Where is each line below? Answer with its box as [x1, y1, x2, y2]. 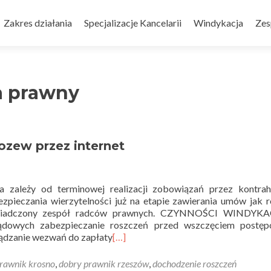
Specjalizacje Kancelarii [84, 17, 181, 28]
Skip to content [4, 1, 67, 13]
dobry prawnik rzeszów [59, 258, 149, 269]
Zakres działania [4, 17, 72, 28]
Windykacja [194, 17, 243, 28]
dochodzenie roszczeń [152, 258, 237, 269]
